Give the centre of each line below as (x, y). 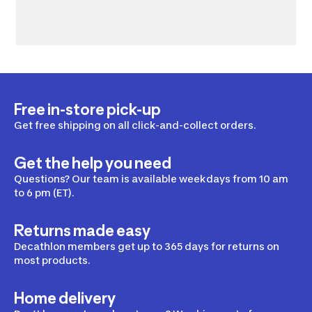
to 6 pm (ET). (44, 193)
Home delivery (65, 298)
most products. (52, 260)
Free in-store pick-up (87, 110)
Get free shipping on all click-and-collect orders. (135, 125)
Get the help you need (93, 163)
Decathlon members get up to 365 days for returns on (147, 247)
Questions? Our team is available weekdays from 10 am (151, 179)
